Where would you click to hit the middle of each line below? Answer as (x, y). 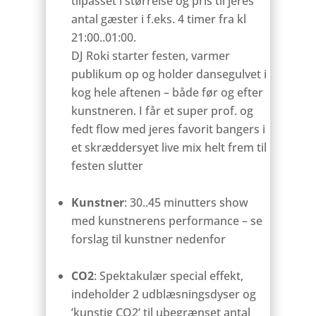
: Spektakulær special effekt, (168, 276)
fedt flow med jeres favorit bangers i (168, 129)
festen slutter (107, 166)
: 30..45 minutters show (186, 203)
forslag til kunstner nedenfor (148, 239)
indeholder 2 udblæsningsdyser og (163, 294)
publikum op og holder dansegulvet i (169, 74)
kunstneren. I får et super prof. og (162, 111)
